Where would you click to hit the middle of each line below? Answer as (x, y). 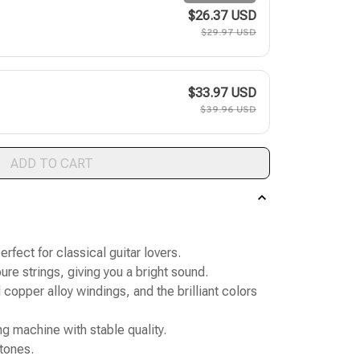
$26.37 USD (222, 16)
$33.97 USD (222, 93)
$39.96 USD (228, 110)
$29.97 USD (229, 33)
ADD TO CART (51, 163)
